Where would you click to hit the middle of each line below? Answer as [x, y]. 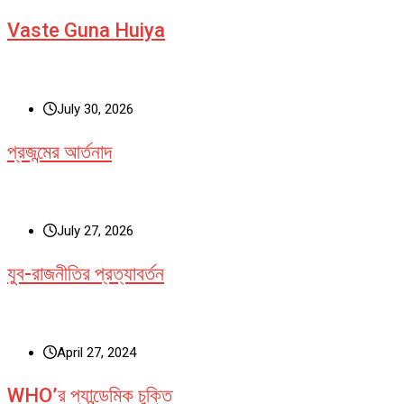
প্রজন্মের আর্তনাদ [60, 151]
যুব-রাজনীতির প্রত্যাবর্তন [86, 273]
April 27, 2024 [96, 352]
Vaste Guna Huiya [86, 30]
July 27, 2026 [95, 230]
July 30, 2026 [95, 109]
